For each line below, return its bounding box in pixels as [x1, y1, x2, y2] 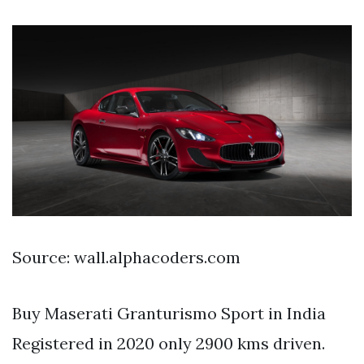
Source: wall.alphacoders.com [12, 246, 240, 267]
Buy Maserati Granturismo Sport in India [12, 302, 326, 323]
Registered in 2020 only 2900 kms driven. [12, 332, 325, 353]
